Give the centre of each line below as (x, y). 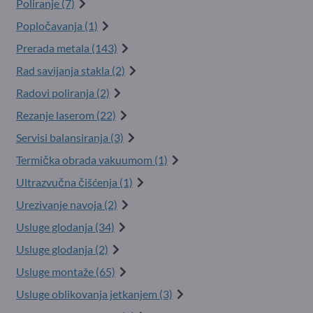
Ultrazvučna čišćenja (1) (74, 182)
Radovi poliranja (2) (63, 93)
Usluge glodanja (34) (65, 227)
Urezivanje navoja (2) (67, 204)
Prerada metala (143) (67, 48)
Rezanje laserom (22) (66, 115)
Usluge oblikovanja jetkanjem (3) (94, 294)
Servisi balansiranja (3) (70, 137)
